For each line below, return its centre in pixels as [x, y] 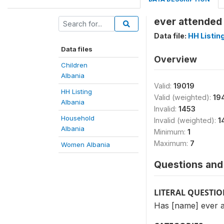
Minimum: [171, 132]
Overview [175, 59]
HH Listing [76, 91]
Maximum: [172, 143]
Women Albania [85, 144]
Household [78, 118]
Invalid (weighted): [186, 120]
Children [74, 65]
